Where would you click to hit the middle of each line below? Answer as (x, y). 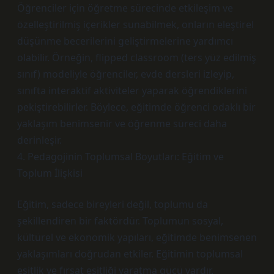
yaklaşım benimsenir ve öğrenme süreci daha (122, 124)
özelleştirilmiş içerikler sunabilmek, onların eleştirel (135, 24)
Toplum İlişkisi (50, 173)
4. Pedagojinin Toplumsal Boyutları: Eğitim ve (120, 157)
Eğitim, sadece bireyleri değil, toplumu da (113, 204)
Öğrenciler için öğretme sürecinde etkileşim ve (125, 8)
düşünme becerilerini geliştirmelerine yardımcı (125, 41)
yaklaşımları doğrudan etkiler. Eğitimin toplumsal (130, 254)
